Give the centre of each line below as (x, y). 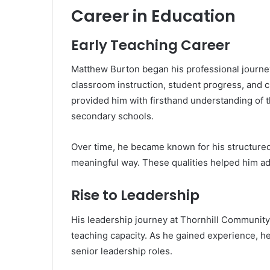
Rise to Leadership (135, 196)
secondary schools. (112, 116)
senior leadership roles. (122, 251)
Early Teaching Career (151, 45)
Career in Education (153, 16)
